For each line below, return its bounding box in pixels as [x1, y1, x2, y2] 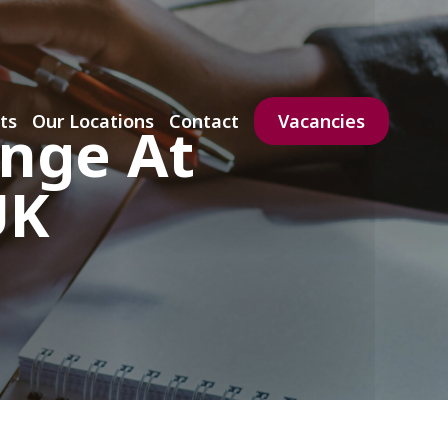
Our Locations [32, 109, 155, 134]
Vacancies [278, 109, 366, 134]
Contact [169, 109, 240, 134]
